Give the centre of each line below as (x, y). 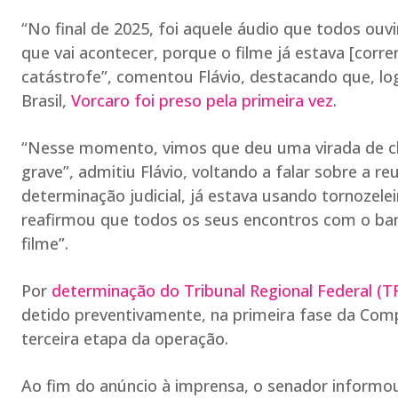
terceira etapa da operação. (125, 338)
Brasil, (46, 100)
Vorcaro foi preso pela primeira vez (202, 100)
